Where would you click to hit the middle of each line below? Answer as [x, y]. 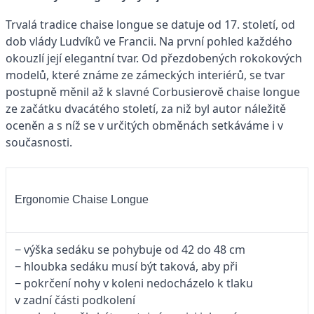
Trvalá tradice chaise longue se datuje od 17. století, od [150, 25]
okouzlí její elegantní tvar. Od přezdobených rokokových [154, 58]
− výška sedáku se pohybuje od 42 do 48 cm [130, 250]
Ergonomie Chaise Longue [82, 200]
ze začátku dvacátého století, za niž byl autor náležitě [146, 109]
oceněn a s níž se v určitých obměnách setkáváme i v [144, 125]
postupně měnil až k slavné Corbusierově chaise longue [153, 92]
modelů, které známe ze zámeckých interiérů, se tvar [145, 75]
